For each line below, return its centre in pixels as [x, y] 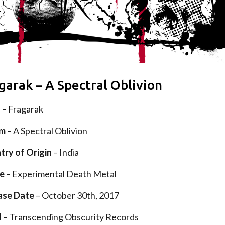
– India [66, 152]
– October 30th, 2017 [77, 195]
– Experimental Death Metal [61, 174]
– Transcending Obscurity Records [70, 217]
